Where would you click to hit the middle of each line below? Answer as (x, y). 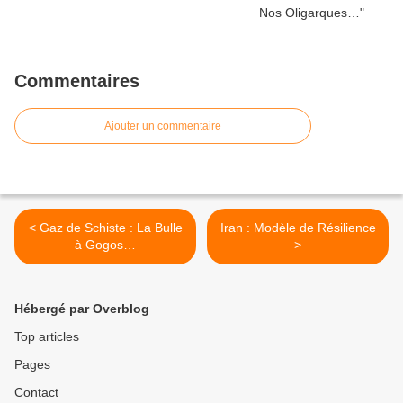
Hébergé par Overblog (82, 309)
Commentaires (77, 81)
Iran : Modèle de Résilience (298, 228)
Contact (36, 393)
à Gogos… (105, 245)
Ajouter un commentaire (163, 126)
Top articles (47, 337)
